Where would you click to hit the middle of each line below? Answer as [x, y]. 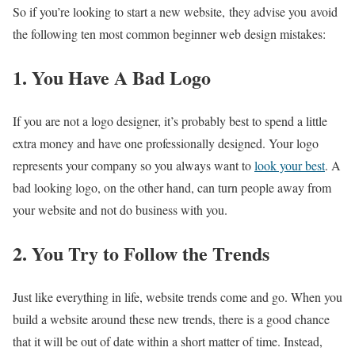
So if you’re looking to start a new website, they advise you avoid [175, 11]
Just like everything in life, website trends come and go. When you [177, 296]
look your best [290, 165]
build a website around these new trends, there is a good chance [171, 319]
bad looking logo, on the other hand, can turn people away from [172, 187]
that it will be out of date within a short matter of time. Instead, [168, 341]
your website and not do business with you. [120, 209]
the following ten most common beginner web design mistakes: [169, 33]
